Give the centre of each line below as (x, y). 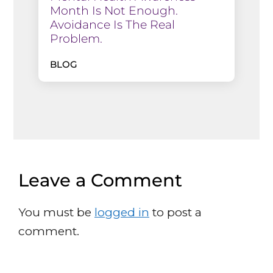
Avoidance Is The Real (112, 24)
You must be (56, 212)
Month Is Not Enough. (114, 10)
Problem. (76, 38)
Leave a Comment (100, 180)
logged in (122, 212)
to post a (175, 212)
